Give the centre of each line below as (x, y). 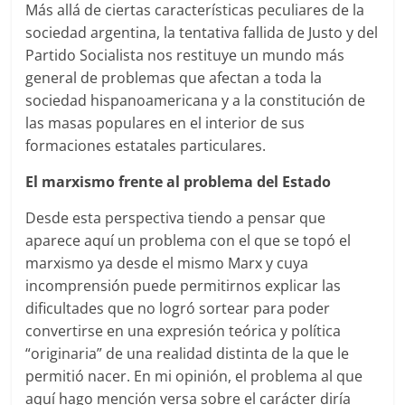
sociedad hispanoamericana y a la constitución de (196, 101)
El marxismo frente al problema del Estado (179, 182)
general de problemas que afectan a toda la (174, 78)
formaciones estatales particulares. (146, 146)
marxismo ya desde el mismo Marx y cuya (167, 264)
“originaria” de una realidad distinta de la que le (188, 354)
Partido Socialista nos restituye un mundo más (185, 56)
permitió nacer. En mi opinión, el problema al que (194, 377)
